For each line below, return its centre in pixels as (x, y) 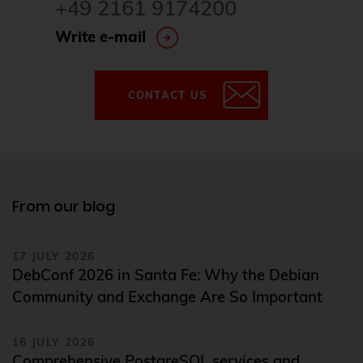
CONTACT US (167, 94)
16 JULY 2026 (54, 341)
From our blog (64, 206)
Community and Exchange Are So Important (167, 297)
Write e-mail (100, 37)
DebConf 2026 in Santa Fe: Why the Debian (166, 275)
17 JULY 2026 (54, 255)
